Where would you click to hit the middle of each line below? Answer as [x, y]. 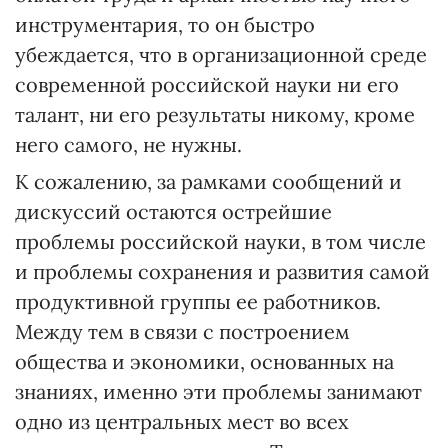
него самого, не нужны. [128, 144]
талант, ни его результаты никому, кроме [215, 114]
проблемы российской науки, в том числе [220, 241]
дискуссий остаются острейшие [173, 211]
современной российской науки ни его [207, 84]
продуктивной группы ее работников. [198, 301]
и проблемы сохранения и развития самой [222, 271]
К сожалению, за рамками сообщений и [208, 181]
